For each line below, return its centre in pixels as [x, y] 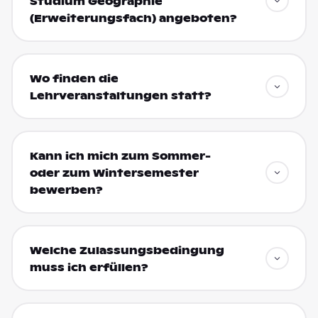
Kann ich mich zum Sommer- [120, 156]
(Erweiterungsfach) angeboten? [133, 18]
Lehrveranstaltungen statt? [120, 95]
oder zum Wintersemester [114, 173]
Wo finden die [74, 78]
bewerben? [66, 190]
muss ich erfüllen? [89, 267]
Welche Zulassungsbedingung [127, 250]
